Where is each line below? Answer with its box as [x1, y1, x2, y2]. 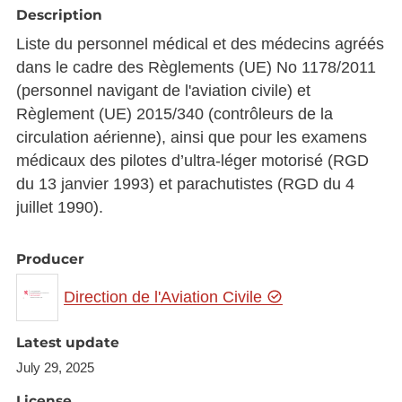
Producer [15, 250, 84, 268]
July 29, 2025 [15, 360, 94, 376]
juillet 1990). [15, 198, 103, 217]
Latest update [15, 333, 119, 351]
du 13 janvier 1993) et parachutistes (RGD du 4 [15, 175, 354, 194]
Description [15, 5, 102, 23]
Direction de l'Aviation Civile [64, 288, 267, 307]
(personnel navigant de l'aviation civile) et [15, 82, 310, 100]
